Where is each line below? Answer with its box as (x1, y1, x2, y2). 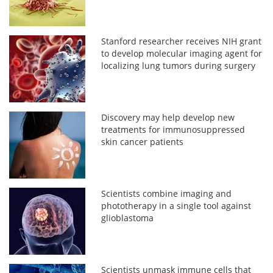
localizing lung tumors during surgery (101, 59, 256, 71)
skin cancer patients (101, 135, 184, 147)
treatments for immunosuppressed (101, 123, 246, 135)
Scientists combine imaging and (101, 187, 232, 199)
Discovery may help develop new (101, 111, 235, 123)
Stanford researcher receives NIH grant (101, 35, 262, 47)
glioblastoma (101, 211, 154, 224)
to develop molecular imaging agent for (101, 47, 263, 59)
